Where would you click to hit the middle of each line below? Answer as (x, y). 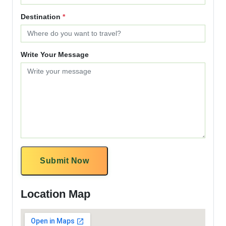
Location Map (55, 194)
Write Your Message (55, 54)
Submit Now (64, 160)
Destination (42, 16)
